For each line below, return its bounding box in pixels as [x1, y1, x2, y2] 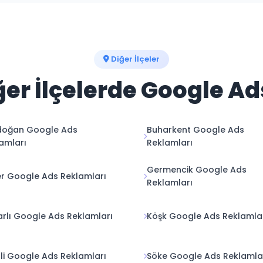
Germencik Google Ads [147, 164, 247, 176]
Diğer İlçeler [109, 53, 160, 65]
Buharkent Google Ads [147, 124, 244, 136]
